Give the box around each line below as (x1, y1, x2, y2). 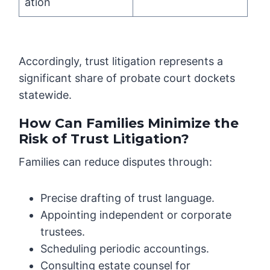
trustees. (40, 225, 86, 239)
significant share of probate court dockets (19, 72, 236, 85)
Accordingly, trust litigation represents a (19, 55, 224, 68)
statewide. (19, 89, 72, 102)
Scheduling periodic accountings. (40, 242, 210, 256)
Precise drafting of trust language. (40, 192, 215, 205)
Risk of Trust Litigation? (19, 131, 190, 148)
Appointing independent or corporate (40, 209, 232, 222)
